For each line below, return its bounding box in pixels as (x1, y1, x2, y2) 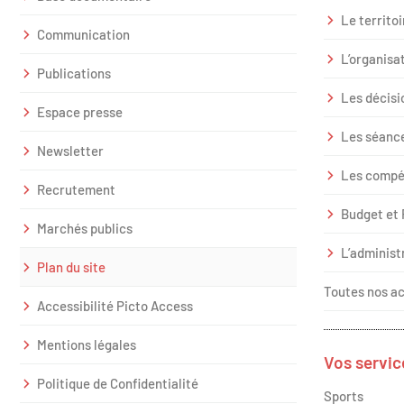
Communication (36, 26, 130, 42)
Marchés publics (36, 220, 133, 236)
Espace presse (36, 104, 123, 120)
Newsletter (36, 142, 104, 159)
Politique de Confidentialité (36, 375, 198, 391)
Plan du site (36, 259, 106, 275)
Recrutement (36, 181, 115, 197)
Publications (36, 65, 111, 81)
